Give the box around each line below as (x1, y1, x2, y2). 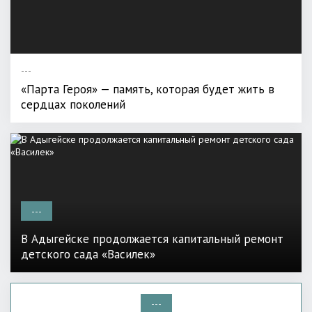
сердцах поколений (21, 97, 125, 113)
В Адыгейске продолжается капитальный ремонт (21, 231, 283, 247)
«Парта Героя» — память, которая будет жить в (21, 81, 274, 97)
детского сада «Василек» (21, 247, 155, 263)
